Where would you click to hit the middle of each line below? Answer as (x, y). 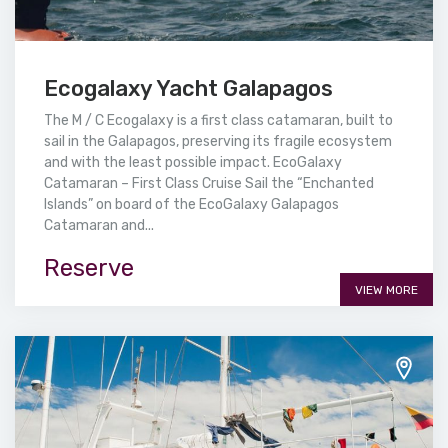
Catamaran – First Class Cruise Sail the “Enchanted (209, 184)
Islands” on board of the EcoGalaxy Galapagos (191, 205)
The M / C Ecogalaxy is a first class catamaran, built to (218, 121)
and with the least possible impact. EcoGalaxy (193, 163)
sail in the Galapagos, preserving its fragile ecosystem (218, 142)
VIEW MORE (386, 290)
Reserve (89, 268)
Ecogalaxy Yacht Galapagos (188, 89)
